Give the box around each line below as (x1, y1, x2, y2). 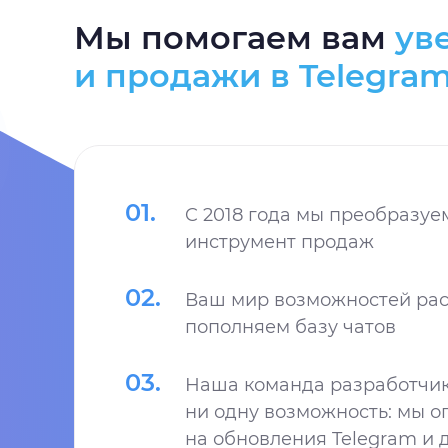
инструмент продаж (185, 231, 374, 253)
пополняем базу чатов (185, 316, 396, 338)
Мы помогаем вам (74, 18, 395, 57)
